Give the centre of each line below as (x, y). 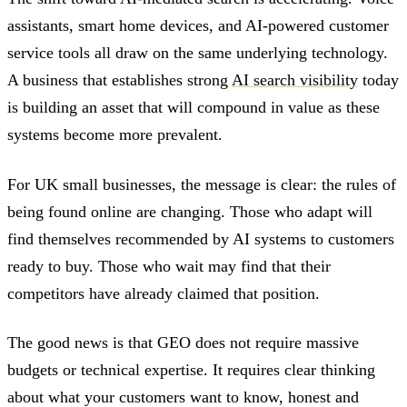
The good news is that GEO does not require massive (183, 342)
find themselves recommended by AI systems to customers (201, 238)
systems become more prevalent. (115, 135)
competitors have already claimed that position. (164, 293)
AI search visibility (295, 80)
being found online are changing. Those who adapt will (190, 211)
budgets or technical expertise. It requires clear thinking (191, 369)
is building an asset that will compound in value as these (194, 108)
